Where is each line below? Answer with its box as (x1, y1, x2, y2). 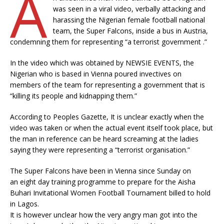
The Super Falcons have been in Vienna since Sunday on (10, 166, 191, 175)
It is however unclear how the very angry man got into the (10, 210, 197, 219)
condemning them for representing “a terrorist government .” (10, 37, 207, 46)
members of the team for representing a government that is (10, 80, 205, 89)
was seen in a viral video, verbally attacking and (52, 4, 205, 13)
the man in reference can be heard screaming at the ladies (10, 134, 198, 143)
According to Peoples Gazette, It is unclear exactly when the (10, 112, 204, 121)
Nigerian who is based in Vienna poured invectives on (10, 69, 181, 78)
